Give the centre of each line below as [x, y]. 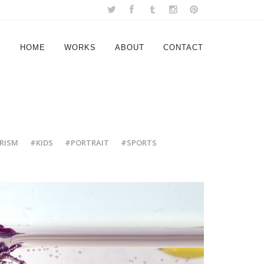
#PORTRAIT [87, 143]
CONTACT [183, 47]
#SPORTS [138, 143]
